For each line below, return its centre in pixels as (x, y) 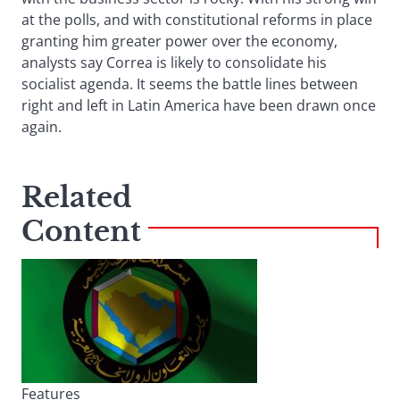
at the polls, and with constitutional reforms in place (197, 20)
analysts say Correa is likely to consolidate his (174, 63)
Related (77, 198)
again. (42, 127)
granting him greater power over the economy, (179, 42)
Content (81, 232)
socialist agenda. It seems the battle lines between (190, 84)
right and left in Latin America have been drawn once (199, 106)
